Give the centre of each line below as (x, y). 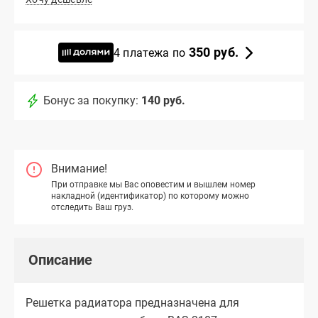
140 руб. (163, 101)
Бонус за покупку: (91, 101)
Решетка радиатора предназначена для (132, 302)
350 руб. (214, 52)
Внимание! (79, 169)
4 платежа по (151, 53)
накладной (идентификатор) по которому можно (150, 196)
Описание (60, 259)
